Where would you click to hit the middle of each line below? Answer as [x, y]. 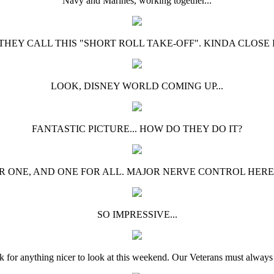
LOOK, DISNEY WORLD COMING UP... [137, 86]
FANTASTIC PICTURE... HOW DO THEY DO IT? [137, 129]
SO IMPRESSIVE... [137, 214]
